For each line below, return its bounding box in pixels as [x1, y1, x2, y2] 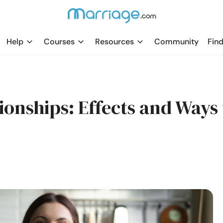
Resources [95, 36, 134, 47]
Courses [44, 36, 75, 47]
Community [154, 36, 199, 47]
